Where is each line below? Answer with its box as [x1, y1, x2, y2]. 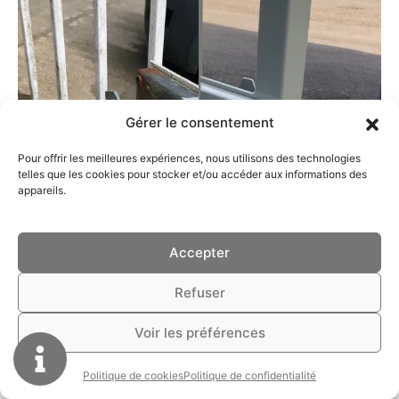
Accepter [169, 243, 230, 261]
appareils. [18, 183, 66, 197]
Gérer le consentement [125, 114, 274, 131]
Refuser [174, 283, 225, 301]
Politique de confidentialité [183, 369, 316, 382]
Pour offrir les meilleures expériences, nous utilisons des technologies [18, 151, 361, 165]
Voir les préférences [134, 323, 265, 341]
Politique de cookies [83, 369, 183, 382]
